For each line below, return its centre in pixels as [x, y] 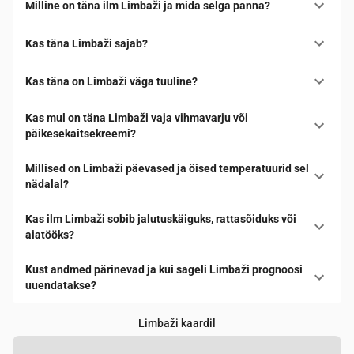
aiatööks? [50, 235]
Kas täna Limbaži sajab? [87, 44]
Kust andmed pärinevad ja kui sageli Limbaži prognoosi [164, 270]
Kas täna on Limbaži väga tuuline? [111, 82]
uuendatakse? [61, 286]
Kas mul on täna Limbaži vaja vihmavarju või [137, 118]
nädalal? [47, 185]
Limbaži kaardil [177, 324]
